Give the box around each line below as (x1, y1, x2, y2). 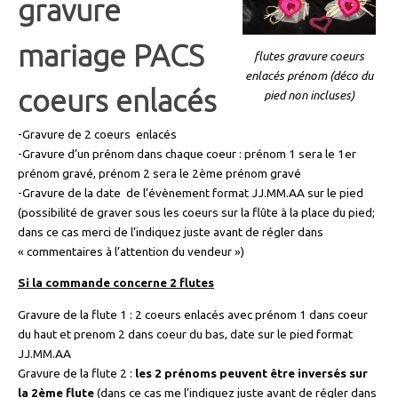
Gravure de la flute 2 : (18, 365, 132, 380)
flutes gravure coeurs (254, 48, 364, 63)
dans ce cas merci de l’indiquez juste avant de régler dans (18, 224, 323, 239)
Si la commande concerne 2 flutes (18, 275, 214, 291)
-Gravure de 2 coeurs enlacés (18, 126, 177, 141)
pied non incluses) (264, 87, 354, 102)
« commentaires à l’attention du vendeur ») (18, 243, 244, 259)
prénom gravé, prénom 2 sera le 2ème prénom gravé (18, 165, 301, 180)
